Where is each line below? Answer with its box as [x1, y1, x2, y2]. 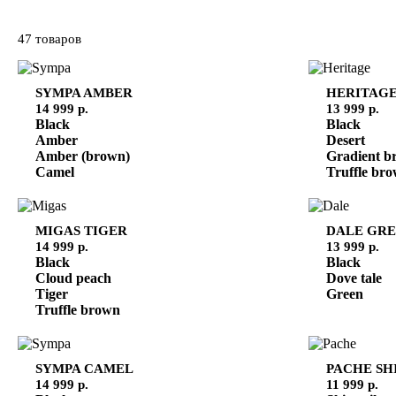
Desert [325, 132, 365, 148]
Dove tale [325, 270, 382, 286]
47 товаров [18, 30, 81, 46]
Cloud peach [35, 270, 111, 286]
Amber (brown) [35, 148, 130, 164]
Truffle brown [35, 301, 120, 317]
